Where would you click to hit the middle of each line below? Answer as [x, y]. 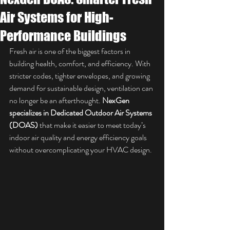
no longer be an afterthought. [56, 100]
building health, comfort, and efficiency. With [81, 63]
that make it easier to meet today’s [93, 125]
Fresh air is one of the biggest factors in [71, 51]
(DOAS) [24, 125]
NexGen [117, 100]
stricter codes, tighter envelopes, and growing [80, 76]
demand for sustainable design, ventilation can [82, 88]
